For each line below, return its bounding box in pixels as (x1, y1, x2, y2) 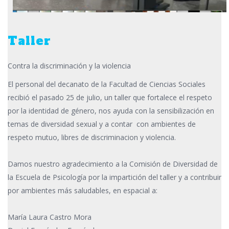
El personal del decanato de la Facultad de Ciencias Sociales (8, 79, 205, 89)
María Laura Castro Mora (8, 212, 91, 222)
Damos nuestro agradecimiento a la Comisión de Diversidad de (8, 159, 218, 169)
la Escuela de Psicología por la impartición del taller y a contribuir (8, 172, 221, 182)
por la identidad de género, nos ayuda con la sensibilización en (8, 106, 214, 116)
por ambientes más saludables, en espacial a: (8, 186, 157, 196)
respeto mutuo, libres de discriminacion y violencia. (8, 132, 176, 143)
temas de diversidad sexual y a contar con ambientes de (8, 119, 196, 129)
